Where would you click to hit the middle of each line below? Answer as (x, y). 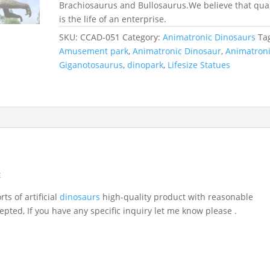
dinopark (146, 64)
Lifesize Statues (199, 64)
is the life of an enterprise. (113, 19)
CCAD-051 (100, 37)
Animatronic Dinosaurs (209, 37)
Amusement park (94, 51)
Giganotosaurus (91, 64)
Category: (143, 37)
